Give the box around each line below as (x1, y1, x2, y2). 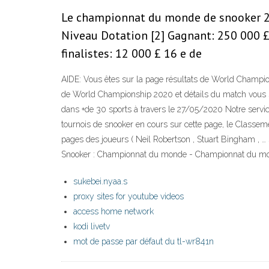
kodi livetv (73, 222, 110, 232)
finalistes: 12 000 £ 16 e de (61, 46, 202, 62)
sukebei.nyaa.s (73, 177, 127, 187)
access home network (73, 207, 154, 217)
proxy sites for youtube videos (73, 192, 184, 202)
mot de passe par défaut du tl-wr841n (73, 237, 214, 247)
